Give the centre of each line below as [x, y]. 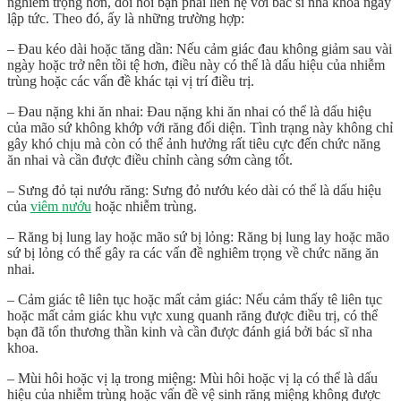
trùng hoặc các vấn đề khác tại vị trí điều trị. [131, 81]
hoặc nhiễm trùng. [144, 207]
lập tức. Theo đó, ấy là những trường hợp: [126, 19]
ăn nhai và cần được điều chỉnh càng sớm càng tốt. [150, 160]
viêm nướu [61, 207]
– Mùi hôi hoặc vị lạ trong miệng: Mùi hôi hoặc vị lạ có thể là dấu [192, 379]
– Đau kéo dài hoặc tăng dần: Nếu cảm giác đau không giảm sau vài [200, 49]
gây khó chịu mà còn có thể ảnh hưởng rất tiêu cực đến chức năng [194, 144]
